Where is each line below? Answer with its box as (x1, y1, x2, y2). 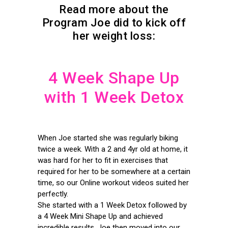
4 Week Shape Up (48, 68, 180, 88)
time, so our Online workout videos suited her (38, 178, 189, 187)
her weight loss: (73, 30, 155, 42)
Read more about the (59, 3, 169, 16)
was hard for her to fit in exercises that (38, 156, 168, 165)
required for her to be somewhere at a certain (38, 167, 190, 176)
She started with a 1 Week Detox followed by (38, 201, 187, 210)
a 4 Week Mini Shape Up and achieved (38, 212, 163, 221)
